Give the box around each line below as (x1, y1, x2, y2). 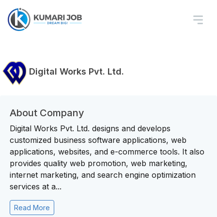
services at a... (10, 182, 62, 191)
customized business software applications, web (10, 135, 186, 145)
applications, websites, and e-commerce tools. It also (10, 147, 204, 156)
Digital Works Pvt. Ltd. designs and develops (10, 124, 170, 133)
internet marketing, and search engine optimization (10, 170, 196, 180)
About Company (10, 107, 84, 119)
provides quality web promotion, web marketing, (10, 158, 187, 168)
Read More (14, 203, 50, 212)
